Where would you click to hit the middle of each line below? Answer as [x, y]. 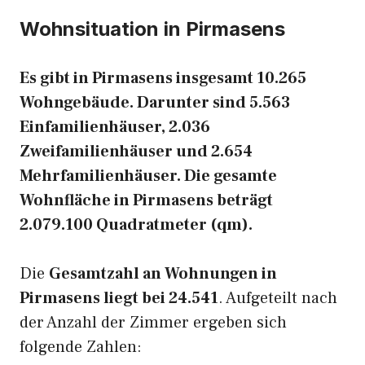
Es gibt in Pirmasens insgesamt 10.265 [163, 78]
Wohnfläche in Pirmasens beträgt [146, 200]
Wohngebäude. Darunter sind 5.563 [155, 103]
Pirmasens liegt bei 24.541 [119, 298]
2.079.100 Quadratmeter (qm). [136, 225]
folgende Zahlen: [81, 347]
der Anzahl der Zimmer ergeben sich [153, 323]
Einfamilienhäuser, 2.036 [115, 127]
